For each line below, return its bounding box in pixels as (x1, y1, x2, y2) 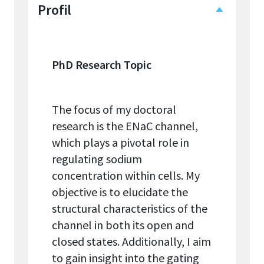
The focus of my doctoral (52, 102, 176, 117)
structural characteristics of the (52, 201, 207, 216)
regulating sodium (52, 151, 142, 167)
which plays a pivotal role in (52, 135, 189, 150)
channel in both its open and (52, 217, 194, 233)
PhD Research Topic (52, 57, 151, 72)
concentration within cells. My (52, 168, 200, 183)
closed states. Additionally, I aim (52, 234, 211, 249)
